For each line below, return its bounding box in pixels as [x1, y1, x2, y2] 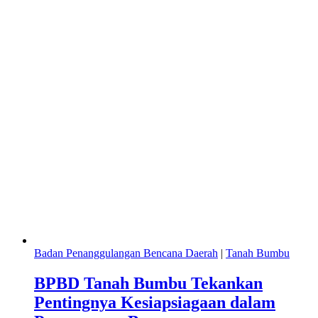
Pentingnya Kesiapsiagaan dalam [34, 293, 275, 312]
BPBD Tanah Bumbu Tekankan [34, 274, 263, 293]
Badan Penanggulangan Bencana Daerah [34, 247, 218, 260]
